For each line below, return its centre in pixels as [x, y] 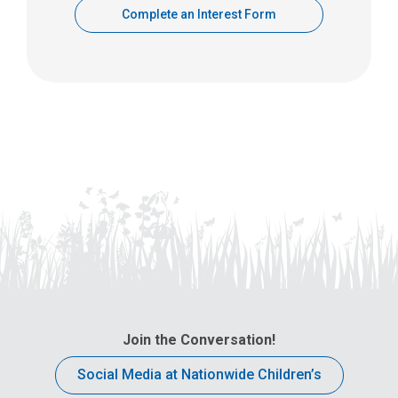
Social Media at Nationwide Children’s [199, 375]
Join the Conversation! [199, 339]
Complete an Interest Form [199, 15]
